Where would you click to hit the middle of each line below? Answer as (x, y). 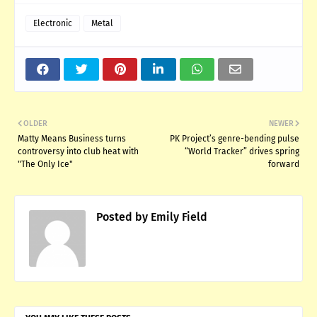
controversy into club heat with (78, 151)
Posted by (122, 217)
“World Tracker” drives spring (242, 151)
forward (284, 164)
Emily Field (178, 217)
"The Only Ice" (45, 164)
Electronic (53, 23)
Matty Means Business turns (72, 138)
